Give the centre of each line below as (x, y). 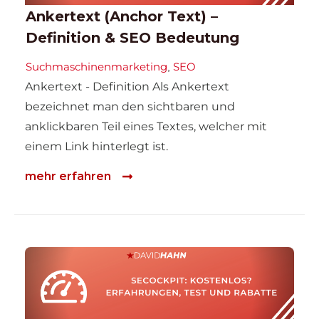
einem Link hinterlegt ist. (96, 146)
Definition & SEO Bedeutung (132, 37)
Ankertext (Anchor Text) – (122, 16)
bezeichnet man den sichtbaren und (130, 106)
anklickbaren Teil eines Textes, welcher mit (146, 126)
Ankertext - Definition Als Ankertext (127, 86)
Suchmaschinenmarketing (96, 66)
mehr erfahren (68, 177)
